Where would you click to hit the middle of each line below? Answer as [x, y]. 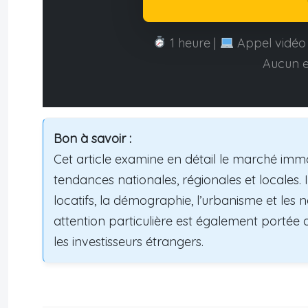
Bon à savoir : [92, 138]
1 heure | [193, 43]
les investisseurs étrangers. [129, 241]
